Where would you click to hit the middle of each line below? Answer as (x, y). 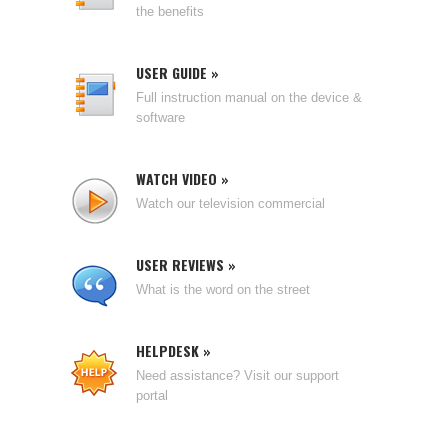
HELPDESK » (173, 350)
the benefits (170, 11)
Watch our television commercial (230, 203)
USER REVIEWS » (186, 264)
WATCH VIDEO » (182, 178)
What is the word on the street (223, 289)
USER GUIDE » (177, 72)
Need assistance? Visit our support (237, 375)
